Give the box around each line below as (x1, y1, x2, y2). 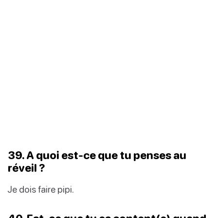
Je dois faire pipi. (8, 183, 74, 195)
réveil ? (8, 161, 45, 174)
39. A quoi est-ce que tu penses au (8, 148, 186, 162)
